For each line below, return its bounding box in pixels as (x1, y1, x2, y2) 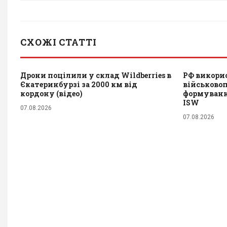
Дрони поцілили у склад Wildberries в (20, 70, 171, 80)
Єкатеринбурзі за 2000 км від (20, 79, 137, 89)
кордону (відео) (20, 88, 83, 98)
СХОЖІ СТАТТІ (20, 35, 97, 48)
